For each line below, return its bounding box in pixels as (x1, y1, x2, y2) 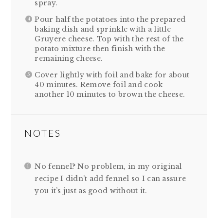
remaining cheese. (35, 54, 103, 63)
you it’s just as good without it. (35, 186, 147, 195)
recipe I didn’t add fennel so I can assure (35, 174, 186, 183)
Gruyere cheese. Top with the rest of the (35, 35, 184, 44)
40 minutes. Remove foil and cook (35, 80, 163, 90)
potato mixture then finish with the (35, 44, 165, 54)
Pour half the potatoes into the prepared (35, 15, 186, 24)
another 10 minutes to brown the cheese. (35, 90, 185, 99)
